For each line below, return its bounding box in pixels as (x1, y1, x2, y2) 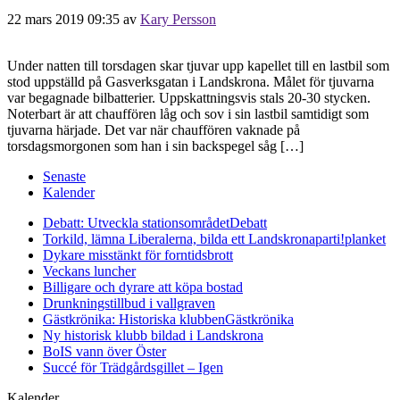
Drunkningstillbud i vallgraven (43, 295, 215, 311)
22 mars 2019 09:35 (7, 11, 120, 27)
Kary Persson (140, 11, 216, 27)
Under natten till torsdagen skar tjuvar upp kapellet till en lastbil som (7, 57, 389, 73)
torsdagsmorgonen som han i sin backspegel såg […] (7, 137, 304, 154)
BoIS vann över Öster (43, 343, 166, 359)
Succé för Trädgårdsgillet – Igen (43, 359, 223, 375)
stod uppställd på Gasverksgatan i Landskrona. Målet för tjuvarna (7, 73, 374, 89)
